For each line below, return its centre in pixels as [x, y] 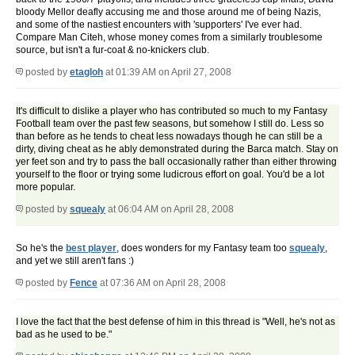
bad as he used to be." [64, 335]
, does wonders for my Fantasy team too [203, 248]
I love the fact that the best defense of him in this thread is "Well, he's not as [176, 322]
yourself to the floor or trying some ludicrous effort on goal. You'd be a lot [170, 175]
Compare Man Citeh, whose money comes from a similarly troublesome [169, 38]
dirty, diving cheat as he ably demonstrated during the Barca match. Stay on [177, 149]
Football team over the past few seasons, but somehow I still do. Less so [170, 124]
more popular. [46, 187]
